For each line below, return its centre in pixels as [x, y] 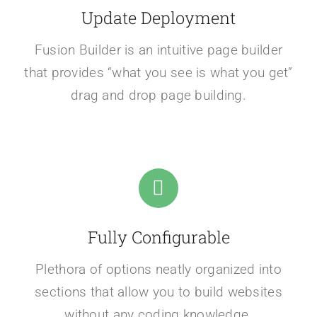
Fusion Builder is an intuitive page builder [158, 50]
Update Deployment [158, 17]
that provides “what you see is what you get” [158, 72]
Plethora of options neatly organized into [158, 269]
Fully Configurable [158, 236]
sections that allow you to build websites [158, 292]
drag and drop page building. [158, 95]
